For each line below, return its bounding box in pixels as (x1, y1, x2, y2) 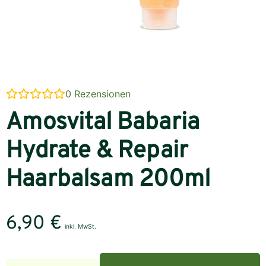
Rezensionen (71, 88, 131, 100)
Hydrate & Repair (6, 137, 188, 167)
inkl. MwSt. (65, 223, 96, 230)
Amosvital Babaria (6, 108, 199, 138)
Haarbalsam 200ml (6, 165, 210, 195)
